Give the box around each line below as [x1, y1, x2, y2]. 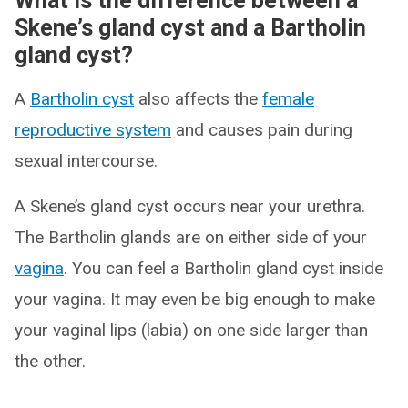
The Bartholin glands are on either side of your [15, 227, 367, 248]
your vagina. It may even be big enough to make [15, 289, 375, 310]
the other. [15, 351, 86, 372]
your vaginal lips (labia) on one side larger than [15, 320, 368, 341]
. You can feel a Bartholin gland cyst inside [64, 258, 383, 279]
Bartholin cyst [30, 88, 134, 109]
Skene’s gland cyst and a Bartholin [15, 15, 366, 41]
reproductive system [15, 119, 171, 140]
